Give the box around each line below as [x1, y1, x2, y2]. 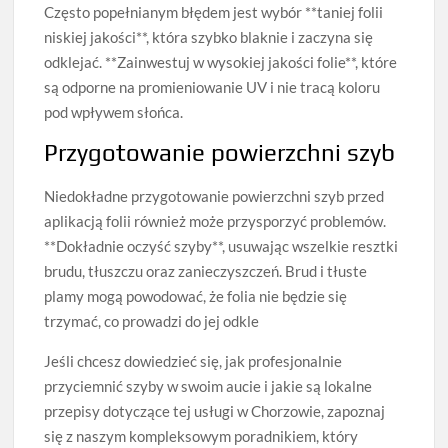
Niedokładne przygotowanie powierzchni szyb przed [44, 187, 385, 206]
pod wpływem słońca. [44, 103, 184, 122]
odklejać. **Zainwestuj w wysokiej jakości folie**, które [44, 53, 398, 72]
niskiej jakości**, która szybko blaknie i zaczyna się [44, 28, 374, 47]
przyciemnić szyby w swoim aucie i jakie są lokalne [44, 377, 373, 396]
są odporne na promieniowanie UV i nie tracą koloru [44, 78, 381, 97]
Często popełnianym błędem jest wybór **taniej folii [44, 3, 384, 22]
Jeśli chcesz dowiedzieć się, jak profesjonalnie [44, 352, 343, 371]
